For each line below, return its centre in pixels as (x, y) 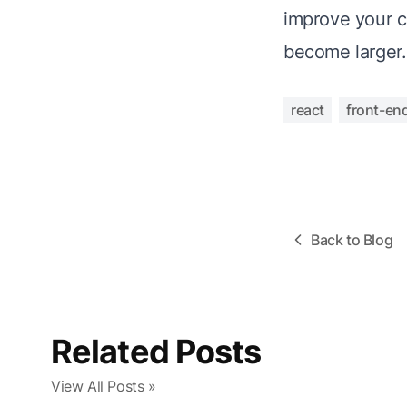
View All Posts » (104, 386)
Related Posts (156, 352)
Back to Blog (352, 240)
